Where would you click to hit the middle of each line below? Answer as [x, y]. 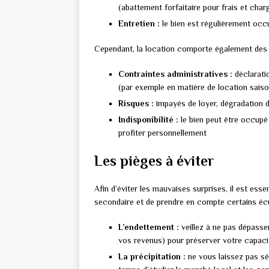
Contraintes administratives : [175, 74]
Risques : [136, 104]
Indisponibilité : [148, 120]
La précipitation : [152, 257]
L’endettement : [149, 227]
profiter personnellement [162, 133]
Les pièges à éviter [154, 161]
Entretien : [139, 24]
